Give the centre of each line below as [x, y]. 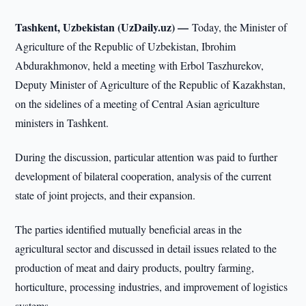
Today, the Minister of [240, 27]
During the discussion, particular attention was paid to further [147, 157]
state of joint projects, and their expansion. [106, 195]
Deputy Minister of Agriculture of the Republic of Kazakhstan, [151, 84]
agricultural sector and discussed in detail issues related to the [146, 248]
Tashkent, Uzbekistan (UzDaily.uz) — [104, 27]
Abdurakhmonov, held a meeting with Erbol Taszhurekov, [140, 65]
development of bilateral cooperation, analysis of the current [143, 176]
